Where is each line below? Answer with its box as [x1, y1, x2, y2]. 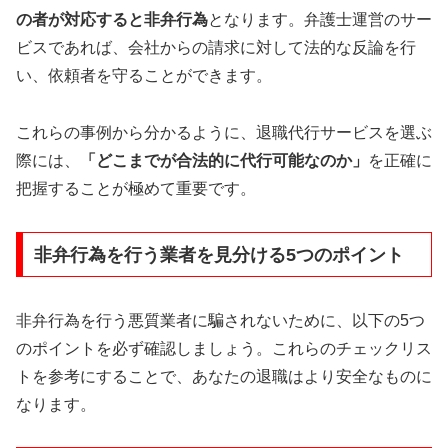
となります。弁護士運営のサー [208, 11, 432, 29]
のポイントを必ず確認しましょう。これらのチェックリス [16, 339, 432, 357]
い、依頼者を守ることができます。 [16, 67, 272, 85]
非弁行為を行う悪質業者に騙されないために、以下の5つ [16, 311, 425, 329]
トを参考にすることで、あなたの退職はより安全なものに [16, 367, 432, 385]
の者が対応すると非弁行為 [16, 11, 208, 29]
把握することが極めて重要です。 [16, 180, 256, 198]
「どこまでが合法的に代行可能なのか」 [80, 152, 368, 170]
